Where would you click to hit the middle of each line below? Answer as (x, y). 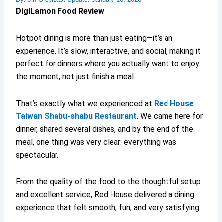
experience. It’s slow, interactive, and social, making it (109, 51)
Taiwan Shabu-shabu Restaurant (77, 116)
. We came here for (170, 116)
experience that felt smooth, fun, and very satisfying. (109, 207)
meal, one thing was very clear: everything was (96, 142)
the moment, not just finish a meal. (76, 76)
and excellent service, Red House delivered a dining (105, 194)
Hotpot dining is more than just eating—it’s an (94, 38)
